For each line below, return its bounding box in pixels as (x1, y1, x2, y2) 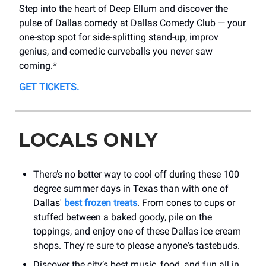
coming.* (19, 60, 57, 72)
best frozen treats (64, 197, 137, 209)
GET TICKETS (19, 81, 77, 93)
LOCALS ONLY (18, 128, 157, 152)
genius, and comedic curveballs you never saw (19, 46, 213, 58)
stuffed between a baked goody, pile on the (33, 211, 212, 223)
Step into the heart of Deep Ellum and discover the (19, 3, 228, 15)
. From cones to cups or (137, 197, 235, 209)
